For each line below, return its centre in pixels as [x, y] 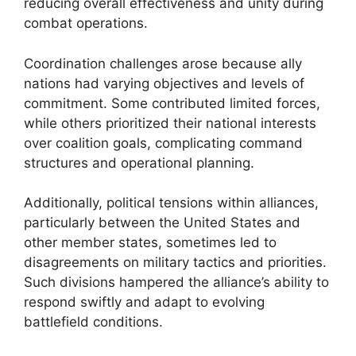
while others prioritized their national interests [170, 123]
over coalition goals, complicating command [163, 143]
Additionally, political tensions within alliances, [171, 203]
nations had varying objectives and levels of [164, 83]
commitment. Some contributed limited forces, [172, 103]
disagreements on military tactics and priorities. [175, 262]
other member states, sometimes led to [150, 242]
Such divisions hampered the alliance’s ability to [176, 282]
